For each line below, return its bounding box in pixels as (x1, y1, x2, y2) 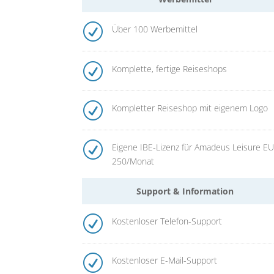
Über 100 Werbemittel (111, 23, 198, 35)
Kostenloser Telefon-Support (111, 215, 222, 227)
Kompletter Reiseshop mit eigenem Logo (111, 102, 268, 114)
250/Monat (111, 155, 154, 167)
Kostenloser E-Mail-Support (111, 254, 217, 267)
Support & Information (136, 185, 234, 197)
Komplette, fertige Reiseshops (111, 62, 227, 75)
